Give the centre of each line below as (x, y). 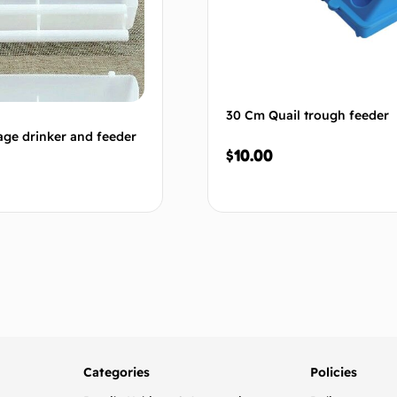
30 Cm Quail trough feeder (308, 116)
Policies (334, 373)
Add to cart (92, 278)
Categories (117, 373)
